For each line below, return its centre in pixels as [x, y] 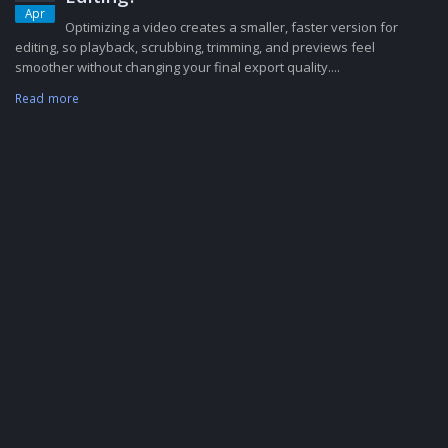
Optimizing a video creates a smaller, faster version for [231, 27]
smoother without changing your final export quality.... [177, 67]
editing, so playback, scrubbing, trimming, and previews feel [195, 47]
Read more [47, 98]
